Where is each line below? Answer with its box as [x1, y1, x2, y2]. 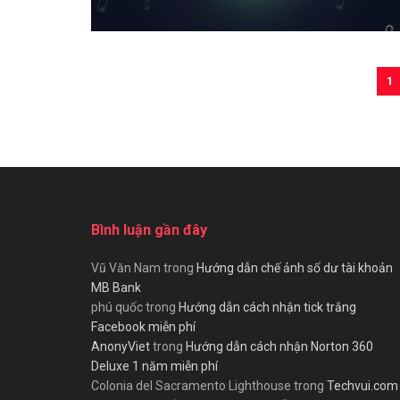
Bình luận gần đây [91, 221, 207, 238]
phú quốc [91, 299, 143, 314]
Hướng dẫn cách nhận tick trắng [179, 299, 356, 314]
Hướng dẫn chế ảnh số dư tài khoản [196, 260, 393, 275]
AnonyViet [91, 338, 150, 354]
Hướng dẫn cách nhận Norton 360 [186, 338, 373, 354]
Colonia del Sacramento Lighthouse [91, 378, 291, 393]
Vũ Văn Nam [91, 260, 161, 275]
